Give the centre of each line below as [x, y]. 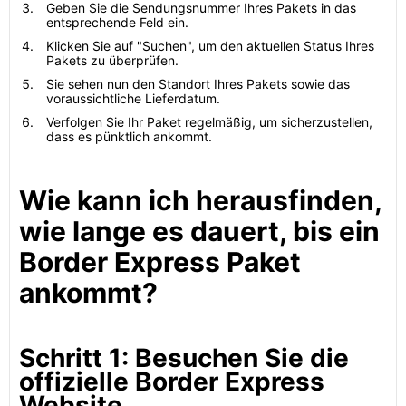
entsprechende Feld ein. [117, 22]
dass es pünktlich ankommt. [129, 136]
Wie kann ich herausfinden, [200, 200]
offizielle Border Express [172, 382]
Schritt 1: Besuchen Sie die [184, 358]
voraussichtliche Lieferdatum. [133, 98]
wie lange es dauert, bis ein [199, 231]
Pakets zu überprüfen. [112, 60]
